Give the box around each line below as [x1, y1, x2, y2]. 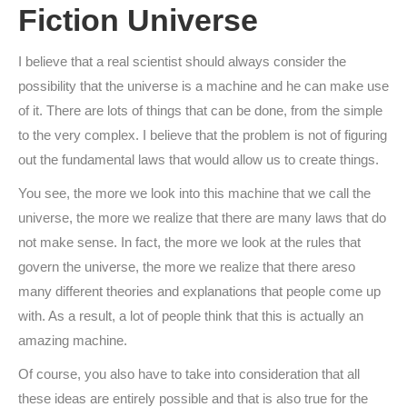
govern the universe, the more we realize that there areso [18, 259, 355, 274]
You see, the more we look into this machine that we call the [18, 185, 371, 201]
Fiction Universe [18, 3, 258, 37]
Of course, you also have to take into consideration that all [18, 366, 360, 382]
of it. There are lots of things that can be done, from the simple [18, 103, 382, 118]
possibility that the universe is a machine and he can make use [18, 78, 389, 94]
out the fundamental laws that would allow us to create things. [18, 152, 379, 167]
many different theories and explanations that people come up [18, 283, 381, 299]
